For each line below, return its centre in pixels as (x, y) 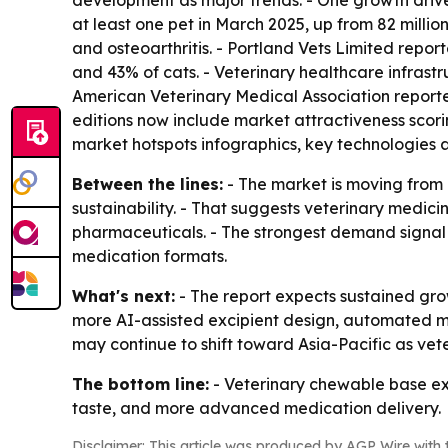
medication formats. (149, 256)
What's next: (123, 296)
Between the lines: (147, 184)
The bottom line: (140, 384)
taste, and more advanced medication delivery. (256, 408)
